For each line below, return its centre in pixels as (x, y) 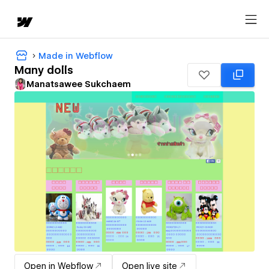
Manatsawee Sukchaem (79, 84)
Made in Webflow (76, 56)
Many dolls (44, 70)
